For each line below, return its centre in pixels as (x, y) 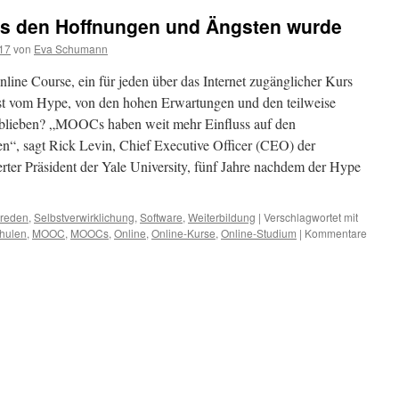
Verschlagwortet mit (311, 217)
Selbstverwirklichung (84, 217)
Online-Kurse (183, 233)
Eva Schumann (71, 49)
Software (161, 217)
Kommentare (336, 233)
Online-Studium (259, 233)
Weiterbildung (222, 217)
